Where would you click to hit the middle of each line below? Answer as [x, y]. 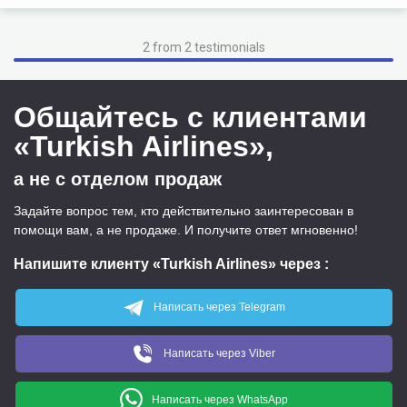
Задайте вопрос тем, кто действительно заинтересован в [184, 211]
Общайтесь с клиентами [190, 117]
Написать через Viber [219, 353]
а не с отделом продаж [118, 179]
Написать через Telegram [219, 307]
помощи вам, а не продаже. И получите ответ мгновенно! [186, 230]
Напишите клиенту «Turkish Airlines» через [169, 264]
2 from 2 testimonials [203, 47]
